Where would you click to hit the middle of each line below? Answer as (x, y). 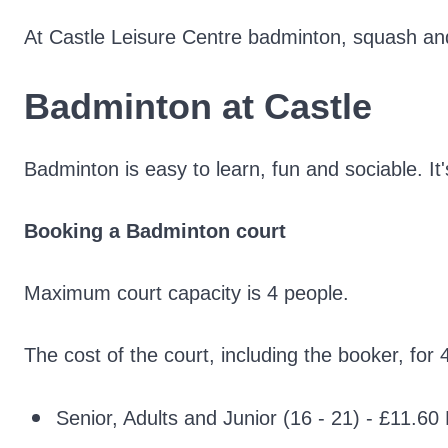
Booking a (75, 231)
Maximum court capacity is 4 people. (186, 293)
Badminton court (206, 231)
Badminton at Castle (198, 106)
